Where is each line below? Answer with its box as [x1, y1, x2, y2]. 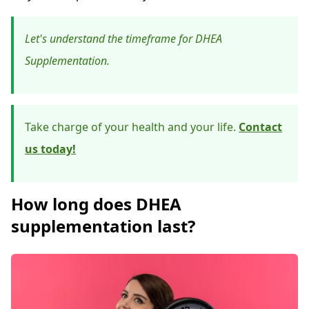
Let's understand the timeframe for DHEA [25, 31, 222, 47]
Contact [239, 119, 282, 135]
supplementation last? [11, 215, 195, 238]
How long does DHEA [11, 192, 181, 216]
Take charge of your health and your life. [25, 119, 236, 135]
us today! [25, 141, 76, 157]
